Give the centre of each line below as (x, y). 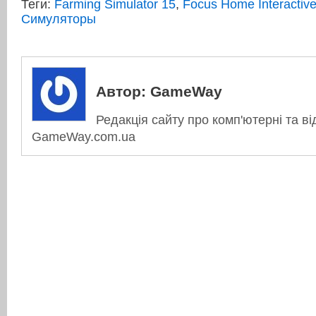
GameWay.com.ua (84, 137)
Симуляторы (59, 19)
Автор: (121, 92)
